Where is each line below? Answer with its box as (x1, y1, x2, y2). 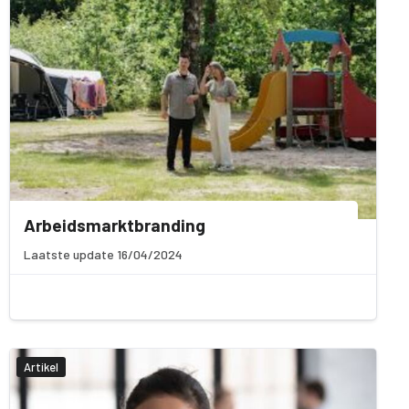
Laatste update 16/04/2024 (24, 246, 183, 263)
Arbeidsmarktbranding (24, 215, 205, 236)
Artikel (24, 360, 58, 375)
